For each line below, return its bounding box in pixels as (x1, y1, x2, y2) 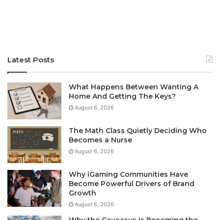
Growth (69, 188, 96, 197)
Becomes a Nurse (69, 135, 132, 144)
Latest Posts (7, 55, 54, 64)
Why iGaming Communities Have (69, 169, 188, 179)
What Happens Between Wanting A (69, 82, 198, 91)
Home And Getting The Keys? (69, 91, 176, 101)
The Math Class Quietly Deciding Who (69, 126, 207, 135)
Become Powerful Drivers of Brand (69, 179, 194, 188)
